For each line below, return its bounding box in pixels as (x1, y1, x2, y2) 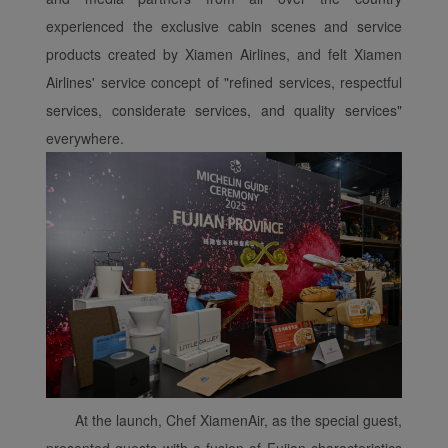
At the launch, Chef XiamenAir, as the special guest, (75, 410, 402, 431)
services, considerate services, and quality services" (46, 99, 402, 120)
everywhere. (46, 127, 124, 148)
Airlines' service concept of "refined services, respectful (46, 71, 402, 92)
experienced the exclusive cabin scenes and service (46, 15, 402, 36)
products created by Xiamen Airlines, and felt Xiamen (46, 43, 402, 64)
